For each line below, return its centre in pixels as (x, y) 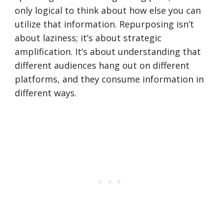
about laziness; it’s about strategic (88, 38)
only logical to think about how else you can (108, 10)
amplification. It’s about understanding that (108, 52)
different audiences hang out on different (102, 65)
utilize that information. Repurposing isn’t (104, 24)
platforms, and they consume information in (109, 79)
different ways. (46, 93)
